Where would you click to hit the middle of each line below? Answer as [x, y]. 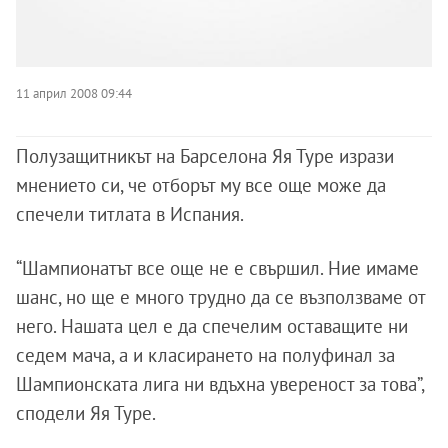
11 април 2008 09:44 [74, 93]
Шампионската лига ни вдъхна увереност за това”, [220, 384]
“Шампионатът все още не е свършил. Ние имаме [217, 268]
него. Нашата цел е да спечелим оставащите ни [212, 326]
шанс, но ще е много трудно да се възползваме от [220, 297]
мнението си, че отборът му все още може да [201, 185]
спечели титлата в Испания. [130, 214]
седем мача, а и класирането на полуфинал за [205, 355]
